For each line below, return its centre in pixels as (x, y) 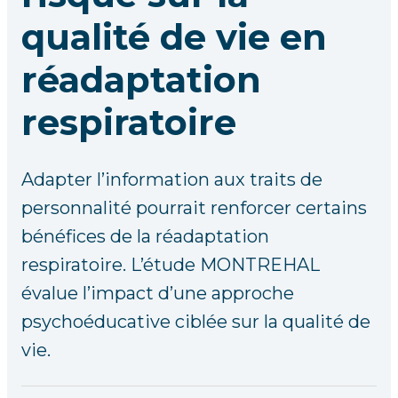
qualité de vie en (174, 37)
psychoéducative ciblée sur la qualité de (196, 322)
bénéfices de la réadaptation (145, 236)
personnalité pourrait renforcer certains (194, 208)
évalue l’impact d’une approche (158, 293)
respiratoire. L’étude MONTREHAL (171, 265)
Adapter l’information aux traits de (172, 179)
